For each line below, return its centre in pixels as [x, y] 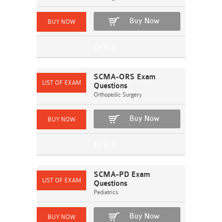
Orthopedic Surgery [118, 95]
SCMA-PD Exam [122, 175]
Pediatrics [106, 192]
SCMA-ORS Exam [125, 77]
